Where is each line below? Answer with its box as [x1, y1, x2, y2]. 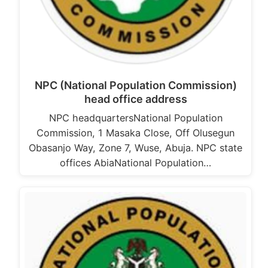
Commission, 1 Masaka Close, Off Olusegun [36, 127, 234, 139]
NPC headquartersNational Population [48, 112, 223, 124]
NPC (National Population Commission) [34, 79, 237, 92]
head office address [84, 93, 187, 106]
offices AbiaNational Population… [60, 157, 211, 169]
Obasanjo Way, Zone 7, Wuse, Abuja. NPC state [29, 142, 242, 154]
